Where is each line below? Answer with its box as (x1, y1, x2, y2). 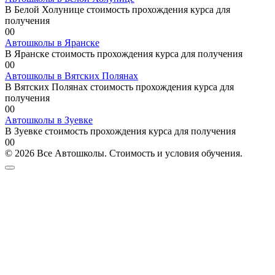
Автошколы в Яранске (5, 37, 99, 48)
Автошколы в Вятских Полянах (5, 71, 138, 82)
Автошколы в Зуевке (5, 115, 93, 126)
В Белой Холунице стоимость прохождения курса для (5, 4, 230, 15)
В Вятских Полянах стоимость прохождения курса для (5, 82, 234, 93)
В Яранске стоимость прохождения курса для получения (5, 48, 242, 60)
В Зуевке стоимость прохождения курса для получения (5, 126, 236, 137)
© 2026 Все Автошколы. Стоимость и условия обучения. (5, 148, 242, 159)
